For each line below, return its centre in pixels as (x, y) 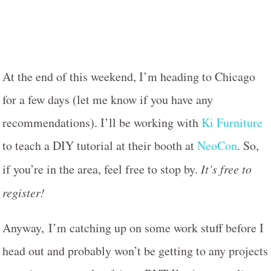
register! (24, 192)
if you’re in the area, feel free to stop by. (102, 169)
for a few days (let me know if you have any (108, 99)
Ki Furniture (232, 122)
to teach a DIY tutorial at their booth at (100, 145)
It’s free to (226, 168)
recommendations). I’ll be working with (102, 122)
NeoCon (217, 145)
